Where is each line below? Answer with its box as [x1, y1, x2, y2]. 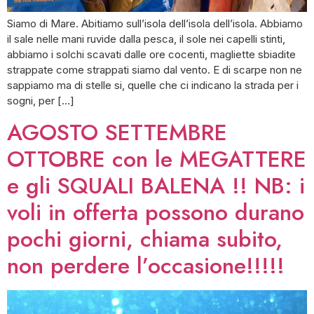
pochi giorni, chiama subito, [7, 222, 282, 255]
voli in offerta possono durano [7, 196, 304, 228]
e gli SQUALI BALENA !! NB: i [7, 169, 305, 202]
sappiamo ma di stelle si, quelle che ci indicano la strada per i [7, 78, 299, 93]
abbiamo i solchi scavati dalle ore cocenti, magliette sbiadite [7, 48, 296, 62]
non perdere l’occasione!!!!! [7, 249, 285, 282]
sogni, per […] [7, 94, 74, 108]
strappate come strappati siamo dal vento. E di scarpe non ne [7, 63, 302, 77]
